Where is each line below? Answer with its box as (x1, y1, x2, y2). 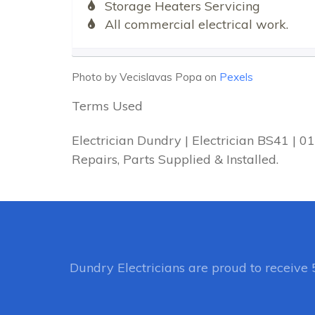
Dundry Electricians (69, 259, 185, 276)
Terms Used (72, 97, 143, 114)
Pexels (219, 70, 253, 84)
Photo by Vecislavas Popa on (72, 70, 219, 84)
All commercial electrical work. (104, 15, 288, 32)
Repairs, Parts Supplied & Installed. (72, 151, 278, 168)
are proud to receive (184, 259, 311, 276)
